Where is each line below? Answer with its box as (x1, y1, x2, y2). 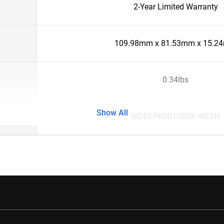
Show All (96, 108, 128, 117)
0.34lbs (162, 75, 188, 84)
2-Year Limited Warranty (133, 2, 218, 11)
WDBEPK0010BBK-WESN (131, 111, 220, 121)
